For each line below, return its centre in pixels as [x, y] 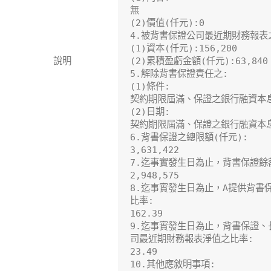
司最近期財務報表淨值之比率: [192, 239]
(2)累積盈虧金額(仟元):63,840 [199, 61]
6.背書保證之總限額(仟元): [189, 138]
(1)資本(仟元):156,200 [184, 49]
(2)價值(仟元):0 [167, 23]
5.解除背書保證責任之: [179, 74]
